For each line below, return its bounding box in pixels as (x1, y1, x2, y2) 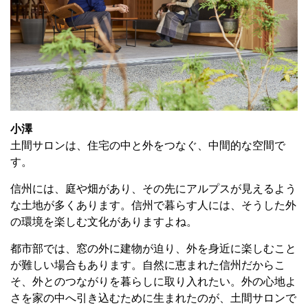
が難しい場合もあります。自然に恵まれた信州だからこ (10, 259, 285, 272)
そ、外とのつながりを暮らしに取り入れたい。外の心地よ (10, 276, 296, 288)
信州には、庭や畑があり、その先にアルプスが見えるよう (10, 183, 296, 195)
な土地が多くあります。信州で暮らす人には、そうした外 (10, 199, 296, 212)
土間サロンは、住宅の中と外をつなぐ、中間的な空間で (10, 140, 285, 152)
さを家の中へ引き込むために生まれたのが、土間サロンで (10, 292, 296, 305)
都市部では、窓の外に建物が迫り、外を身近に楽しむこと (10, 243, 296, 255)
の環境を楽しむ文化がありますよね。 (10, 216, 197, 228)
